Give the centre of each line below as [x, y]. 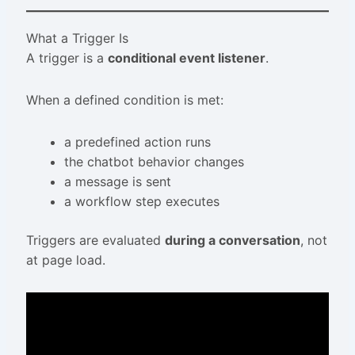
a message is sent [117, 181]
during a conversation [232, 240]
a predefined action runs [137, 142]
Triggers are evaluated [95, 240]
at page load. [65, 260]
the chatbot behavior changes [154, 162]
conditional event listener [186, 58]
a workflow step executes [141, 201]
